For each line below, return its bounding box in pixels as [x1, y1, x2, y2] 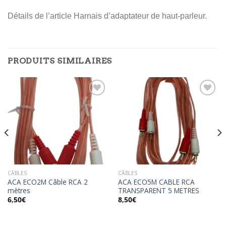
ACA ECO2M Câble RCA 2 [7, 177, 88, 187]
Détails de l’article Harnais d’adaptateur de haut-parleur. [8, 12, 209, 21]
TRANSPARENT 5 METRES [118, 185, 199, 195]
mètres [7, 185, 30, 195]
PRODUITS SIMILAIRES [8, 56, 112, 66]
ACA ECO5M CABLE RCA [118, 177, 195, 187]
